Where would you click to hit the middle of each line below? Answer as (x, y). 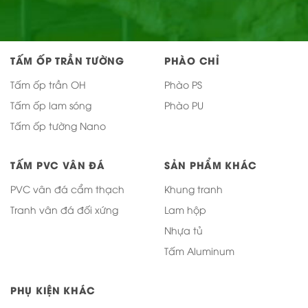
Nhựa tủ (184, 230)
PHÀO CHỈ (192, 60)
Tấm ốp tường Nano (58, 125)
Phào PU (184, 104)
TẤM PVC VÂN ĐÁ (58, 164)
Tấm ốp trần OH (48, 84)
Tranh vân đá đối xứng (64, 209)
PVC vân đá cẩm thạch (67, 188)
